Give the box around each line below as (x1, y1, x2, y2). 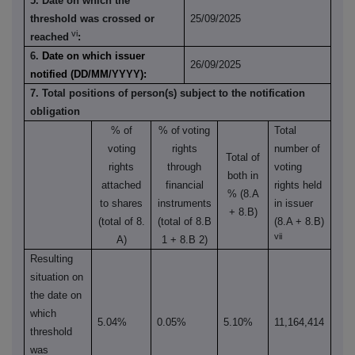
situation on (30, 271, 84, 284)
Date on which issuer (42, 50, 146, 63)
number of (274, 143, 321, 155)
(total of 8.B (157, 216, 212, 228)
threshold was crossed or (30, 13, 155, 25)
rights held (274, 179, 323, 192)
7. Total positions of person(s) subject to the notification (30, 87, 306, 100)
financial (165, 179, 204, 192)
